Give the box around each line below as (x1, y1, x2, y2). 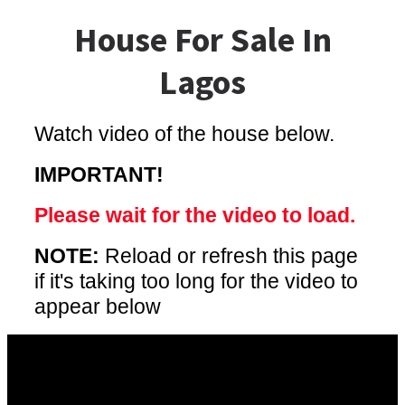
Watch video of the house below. (34, 122, 334, 146)
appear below (34, 295, 161, 318)
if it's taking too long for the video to (34, 269, 358, 293)
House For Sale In (73, 18, 332, 61)
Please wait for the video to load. (34, 203, 355, 227)
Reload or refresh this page (99, 244, 358, 268)
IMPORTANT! (34, 163, 164, 186)
